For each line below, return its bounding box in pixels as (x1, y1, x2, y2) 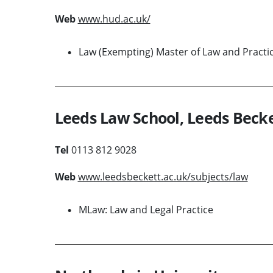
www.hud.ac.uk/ (77, 12, 151, 26)
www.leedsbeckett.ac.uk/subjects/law (77, 169, 248, 183)
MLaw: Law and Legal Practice (78, 202, 213, 216)
